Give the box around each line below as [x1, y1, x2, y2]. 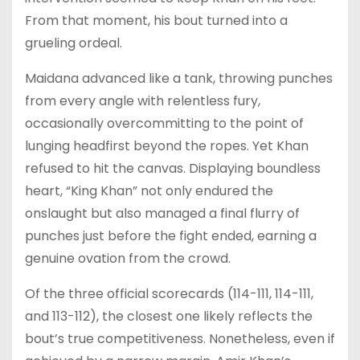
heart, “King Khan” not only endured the [25, 181, 273, 200]
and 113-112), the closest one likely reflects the [25, 306, 313, 325]
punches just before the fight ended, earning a [25, 226, 317, 245]
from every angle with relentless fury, [25, 91, 260, 110]
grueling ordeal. [25, 33, 122, 52]
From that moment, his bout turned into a [25, 10, 288, 30]
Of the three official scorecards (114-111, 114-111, [25, 284, 313, 303]
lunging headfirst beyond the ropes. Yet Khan [25, 136, 309, 155]
